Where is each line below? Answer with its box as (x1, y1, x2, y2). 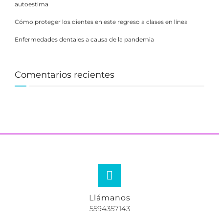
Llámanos (88, 193, 131, 203)
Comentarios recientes (15, 69, 114, 81)
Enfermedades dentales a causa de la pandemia (15, 36, 154, 44)
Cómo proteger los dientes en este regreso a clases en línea (15, 18, 188, 26)
